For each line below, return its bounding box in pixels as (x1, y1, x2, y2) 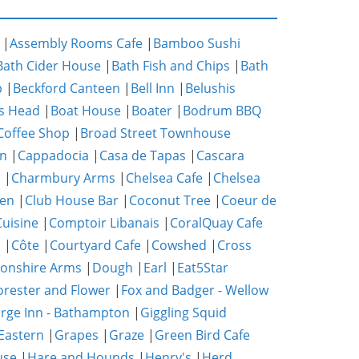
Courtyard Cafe (50, 236, 141, 254)
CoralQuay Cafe (170, 214, 263, 232)
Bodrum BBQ (183, 102, 261, 119)
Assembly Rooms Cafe (10, 34, 143, 52)
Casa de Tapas (99, 147, 186, 164)
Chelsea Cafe (126, 169, 203, 187)
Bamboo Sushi (153, 34, 240, 52)
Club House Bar (25, 192, 119, 209)
